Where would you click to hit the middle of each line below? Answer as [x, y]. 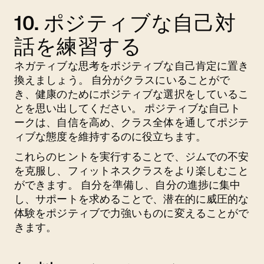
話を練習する [78, 47]
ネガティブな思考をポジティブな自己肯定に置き [132, 66]
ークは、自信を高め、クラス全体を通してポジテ [132, 122]
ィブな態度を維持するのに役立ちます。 [110, 136]
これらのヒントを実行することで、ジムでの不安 [132, 156]
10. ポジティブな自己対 [125, 23]
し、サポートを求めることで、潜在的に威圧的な [132, 199]
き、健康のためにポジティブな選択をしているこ [132, 94]
